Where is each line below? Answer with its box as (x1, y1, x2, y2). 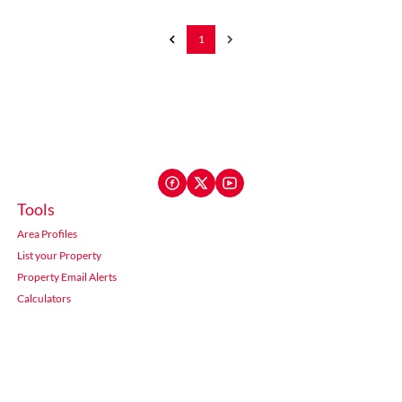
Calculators (16, 292, 71, 305)
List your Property (16, 249, 101, 262)
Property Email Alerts (16, 270, 117, 284)
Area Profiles (16, 227, 77, 240)
